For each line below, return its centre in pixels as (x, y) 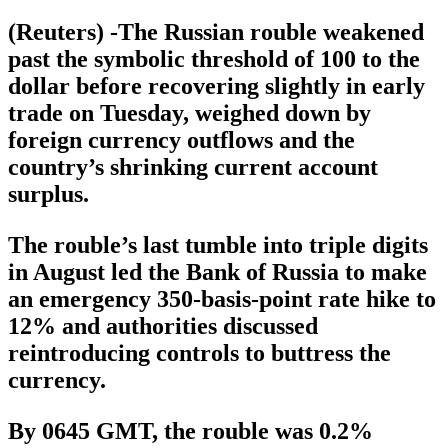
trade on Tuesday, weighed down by (189, 112)
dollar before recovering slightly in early (216, 85)
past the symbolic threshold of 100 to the (214, 58)
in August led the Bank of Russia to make (217, 271)
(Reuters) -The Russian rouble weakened (216, 31)
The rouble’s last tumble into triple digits (218, 244)
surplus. (48, 193)
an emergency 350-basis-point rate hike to (222, 298)
